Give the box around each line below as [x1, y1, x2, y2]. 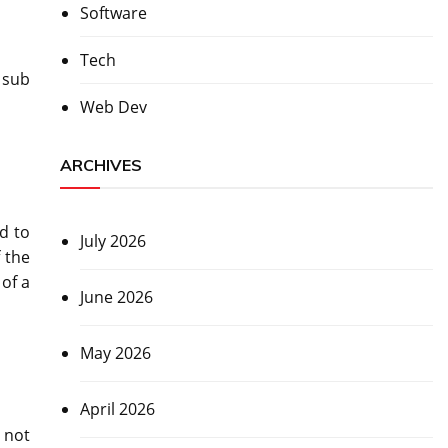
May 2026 [79, 342, 151, 365]
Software [79, 2, 147, 25]
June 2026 [79, 286, 153, 309]
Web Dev [79, 96, 147, 119]
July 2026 [79, 230, 146, 253]
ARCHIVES [59, 155, 142, 176]
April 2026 [79, 398, 155, 421]
